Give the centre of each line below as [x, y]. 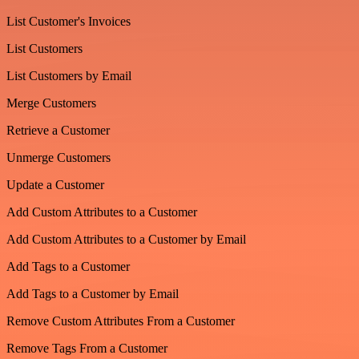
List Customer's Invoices [69, 21]
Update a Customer [55, 184]
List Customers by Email [69, 75]
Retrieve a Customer [58, 130]
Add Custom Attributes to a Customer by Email [126, 239]
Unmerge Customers [58, 157]
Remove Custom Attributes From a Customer [121, 321]
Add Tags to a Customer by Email [93, 293]
